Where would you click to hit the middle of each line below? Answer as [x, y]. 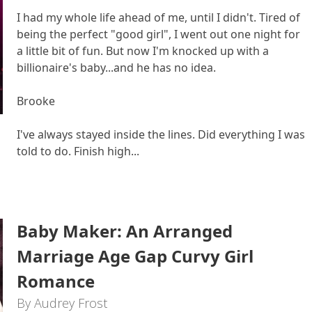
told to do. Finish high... [78, 151]
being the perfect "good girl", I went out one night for [158, 34]
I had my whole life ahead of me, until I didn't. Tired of [158, 17]
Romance [56, 281]
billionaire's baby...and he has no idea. [116, 68]
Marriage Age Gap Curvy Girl [135, 256]
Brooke [36, 101]
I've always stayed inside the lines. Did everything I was [161, 134]
